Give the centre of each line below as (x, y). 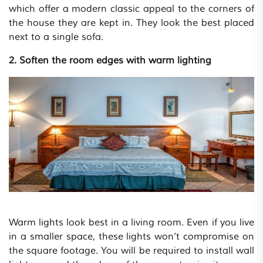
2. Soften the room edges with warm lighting (112, 61)
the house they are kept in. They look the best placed (131, 23)
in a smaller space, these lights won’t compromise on (131, 237)
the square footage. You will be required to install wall (131, 251)
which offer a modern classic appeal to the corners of (131, 9)
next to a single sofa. (56, 37)
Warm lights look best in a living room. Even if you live (131, 223)
